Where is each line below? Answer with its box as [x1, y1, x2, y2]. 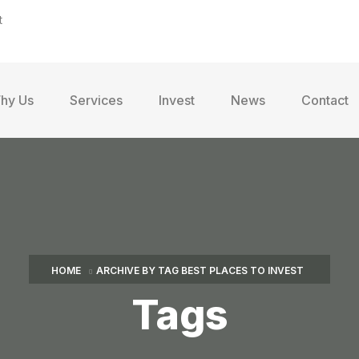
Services [69, 91, 123, 108]
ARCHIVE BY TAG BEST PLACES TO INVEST [96, 264, 304, 276]
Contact [301, 91, 349, 108]
